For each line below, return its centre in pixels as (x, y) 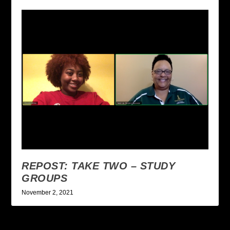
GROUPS (45, 178)
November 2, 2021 (48, 193)
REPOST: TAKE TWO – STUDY (99, 166)
